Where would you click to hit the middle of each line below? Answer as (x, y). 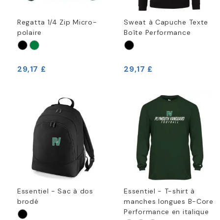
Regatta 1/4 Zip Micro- (57, 22)
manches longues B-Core (169, 201)
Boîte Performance (157, 33)
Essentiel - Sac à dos (55, 191)
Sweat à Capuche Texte (166, 22)
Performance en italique (166, 211)
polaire (29, 33)
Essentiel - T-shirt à (160, 191)
